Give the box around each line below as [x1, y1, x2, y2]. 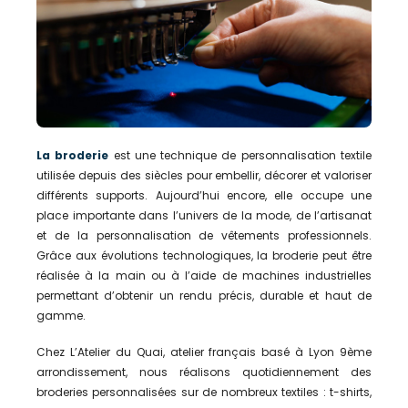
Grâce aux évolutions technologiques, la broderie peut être [36, 247, 372, 263]
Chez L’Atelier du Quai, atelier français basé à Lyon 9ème [36, 343, 372, 360]
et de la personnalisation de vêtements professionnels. [36, 227, 372, 243]
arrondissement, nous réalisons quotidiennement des [36, 363, 372, 380]
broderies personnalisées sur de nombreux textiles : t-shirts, [36, 383, 372, 400]
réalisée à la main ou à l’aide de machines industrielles [36, 267, 372, 283]
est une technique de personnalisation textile [113, 147, 372, 163]
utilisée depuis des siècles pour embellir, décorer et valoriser [36, 167, 372, 183]
